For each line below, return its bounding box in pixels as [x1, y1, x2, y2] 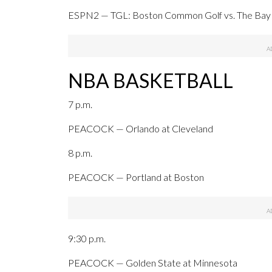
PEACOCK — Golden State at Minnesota [68, 257, 237, 269]
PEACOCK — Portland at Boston [68, 171, 204, 183]
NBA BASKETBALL [68, 69, 233, 93]
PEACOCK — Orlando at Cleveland [68, 123, 213, 135]
